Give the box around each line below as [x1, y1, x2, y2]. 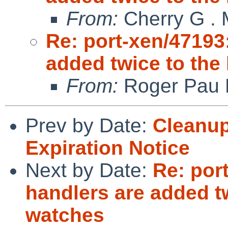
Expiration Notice [25, 136, 190, 159]
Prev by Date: [25, 114, 153, 136]
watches [25, 204, 104, 226]
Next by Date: [25, 159, 153, 181]
